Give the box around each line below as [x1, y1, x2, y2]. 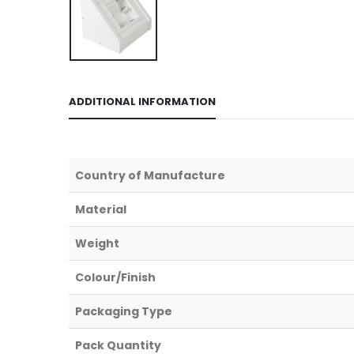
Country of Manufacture [75, 168, 225, 183]
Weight [75, 235, 119, 251]
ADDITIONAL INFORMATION [69, 94, 216, 109]
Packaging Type [75, 303, 172, 319]
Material [75, 201, 126, 217]
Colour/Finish [75, 269, 156, 285]
